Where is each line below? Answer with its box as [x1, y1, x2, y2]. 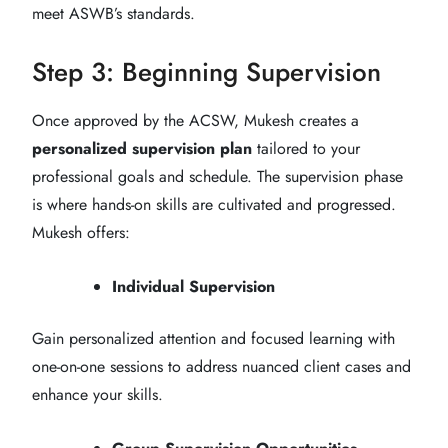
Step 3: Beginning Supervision [32, 52, 381, 91]
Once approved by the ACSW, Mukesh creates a [32, 108, 359, 132]
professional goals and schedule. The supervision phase [32, 164, 403, 188]
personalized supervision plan [32, 136, 252, 160]
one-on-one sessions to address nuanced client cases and [32, 354, 411, 378]
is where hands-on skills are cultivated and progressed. [32, 192, 396, 216]
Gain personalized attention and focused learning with [32, 326, 395, 350]
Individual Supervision [112, 274, 275, 298]
